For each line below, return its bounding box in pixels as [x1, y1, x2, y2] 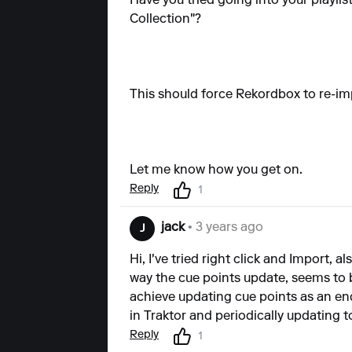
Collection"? [130, 13, 201, 26]
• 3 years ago [185, 222, 263, 234]
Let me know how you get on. [130, 164, 302, 177]
